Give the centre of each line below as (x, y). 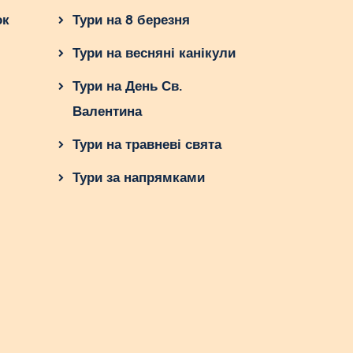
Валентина (107, 112)
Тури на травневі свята (147, 145)
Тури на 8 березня (131, 20)
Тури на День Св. (127, 87)
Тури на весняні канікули (154, 54)
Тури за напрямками (138, 178)
